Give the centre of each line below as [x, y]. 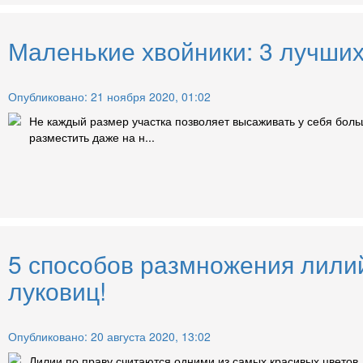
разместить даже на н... [92, 137]
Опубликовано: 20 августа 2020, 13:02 [109, 336]
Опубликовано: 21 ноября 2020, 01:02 [109, 96]
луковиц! [57, 290]
